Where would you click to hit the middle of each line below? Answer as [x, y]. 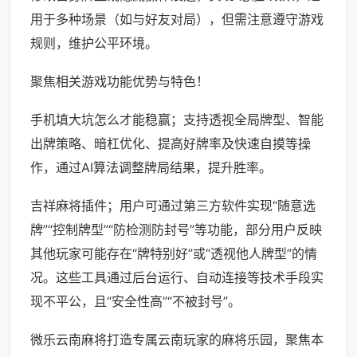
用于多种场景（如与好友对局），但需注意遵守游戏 [177, 20]
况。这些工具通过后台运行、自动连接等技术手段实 [177, 278]
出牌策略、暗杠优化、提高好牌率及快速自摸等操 [171, 144]
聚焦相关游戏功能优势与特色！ [120, 82]
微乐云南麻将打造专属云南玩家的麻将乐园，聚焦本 [177, 340]
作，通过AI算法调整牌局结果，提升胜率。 [151, 168]
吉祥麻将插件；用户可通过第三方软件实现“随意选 [173, 206]
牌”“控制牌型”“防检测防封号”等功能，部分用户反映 [176, 230]
